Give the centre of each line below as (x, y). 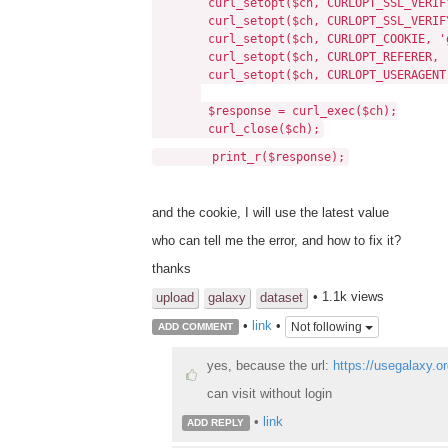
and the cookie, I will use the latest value (270, 213)
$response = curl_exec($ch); (274, 111)
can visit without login (269, 393)
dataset (281, 298)
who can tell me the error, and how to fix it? (276, 241)
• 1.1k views (348, 297)
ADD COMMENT (195, 327)
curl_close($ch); (236, 129)
